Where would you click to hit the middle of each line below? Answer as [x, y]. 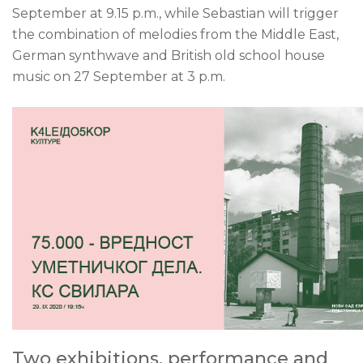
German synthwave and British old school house [169, 55]
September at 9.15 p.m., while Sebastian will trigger [175, 13]
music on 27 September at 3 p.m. [119, 76]
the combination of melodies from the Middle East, [175, 34]
